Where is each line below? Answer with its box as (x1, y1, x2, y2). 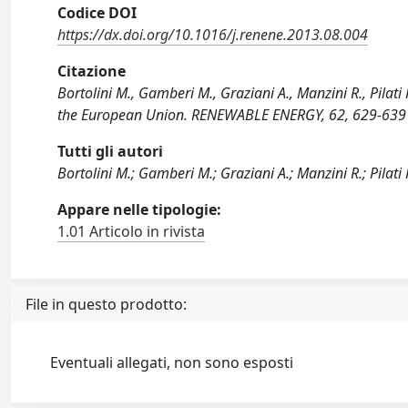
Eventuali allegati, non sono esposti (50, 352, 294, 372)
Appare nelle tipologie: (57, 199, 222, 219)
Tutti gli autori (57, 141, 164, 161)
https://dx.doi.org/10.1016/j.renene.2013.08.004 (57, 25, 369, 45)
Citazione (57, 61, 127, 81)
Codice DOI (57, 3, 138, 23)
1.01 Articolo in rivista (57, 221, 206, 241)
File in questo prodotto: (25, 294, 187, 314)
